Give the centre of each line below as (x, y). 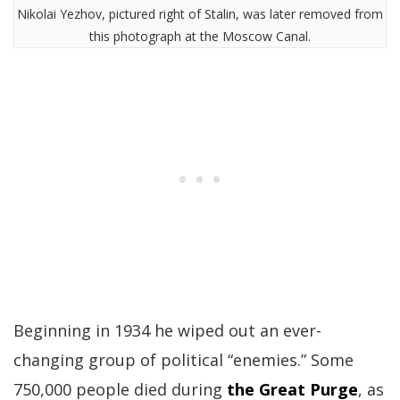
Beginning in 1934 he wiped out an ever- (167, 330)
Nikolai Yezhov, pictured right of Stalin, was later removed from (200, 13)
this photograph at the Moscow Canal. (200, 36)
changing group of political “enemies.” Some (183, 359)
